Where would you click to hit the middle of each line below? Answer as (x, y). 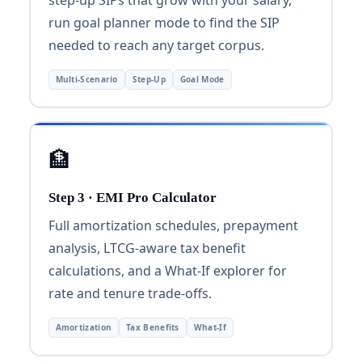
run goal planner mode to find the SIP (164, 22)
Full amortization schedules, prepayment (173, 225)
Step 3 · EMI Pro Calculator (132, 197)
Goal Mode (202, 79)
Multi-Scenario (86, 79)
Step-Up (149, 79)
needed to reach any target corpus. (156, 45)
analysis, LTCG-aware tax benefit (147, 248)
